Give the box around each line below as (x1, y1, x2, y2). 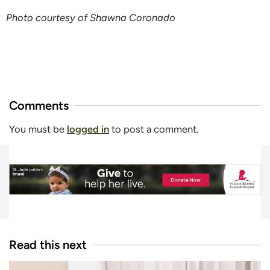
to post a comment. (109, 123, 198, 136)
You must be (9, 123, 67, 136)
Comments (9, 98, 69, 113)
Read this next (9, 237, 87, 253)
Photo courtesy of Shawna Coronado (6, 11, 175, 24)
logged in (67, 123, 109, 136)
